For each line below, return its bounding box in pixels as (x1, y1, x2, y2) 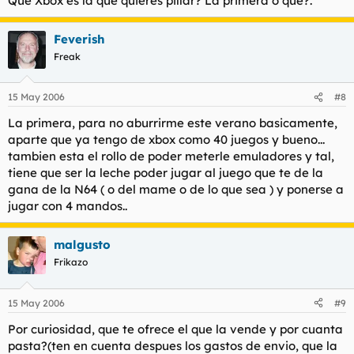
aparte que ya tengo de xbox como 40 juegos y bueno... (8, 132, 325, 147)
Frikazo (54, 256, 88, 268)
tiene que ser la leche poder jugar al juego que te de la (8, 165, 323, 180)
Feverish (54, 31, 105, 47)
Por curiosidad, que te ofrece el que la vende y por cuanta (8, 321, 343, 337)
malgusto (54, 237, 111, 252)
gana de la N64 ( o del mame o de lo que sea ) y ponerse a (8, 182, 344, 197)
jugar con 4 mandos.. (8, 198, 127, 213)
